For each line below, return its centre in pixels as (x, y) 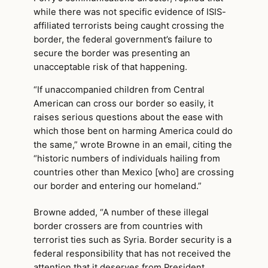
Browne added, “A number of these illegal (121, 213)
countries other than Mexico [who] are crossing (134, 172)
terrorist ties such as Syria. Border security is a (133, 240)
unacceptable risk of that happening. (110, 67)
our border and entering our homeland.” (118, 186)
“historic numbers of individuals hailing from (127, 158)
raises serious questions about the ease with (128, 117)
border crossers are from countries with (118, 226)
